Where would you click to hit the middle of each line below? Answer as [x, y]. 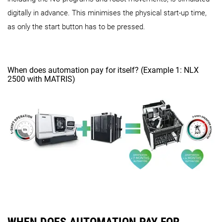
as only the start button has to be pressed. [76, 27]
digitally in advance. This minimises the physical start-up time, [107, 13]
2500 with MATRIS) [41, 79]
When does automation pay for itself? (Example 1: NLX [103, 70]
